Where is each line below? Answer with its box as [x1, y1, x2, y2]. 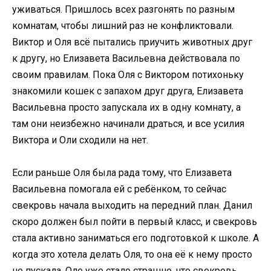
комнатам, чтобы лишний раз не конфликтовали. [12, 19, 233, 31]
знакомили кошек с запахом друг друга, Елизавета [12, 85, 243, 97]
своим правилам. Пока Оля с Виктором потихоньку [12, 68, 244, 80]
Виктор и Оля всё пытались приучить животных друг [12, 36, 252, 48]
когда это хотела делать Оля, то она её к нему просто [12, 248, 252, 260]
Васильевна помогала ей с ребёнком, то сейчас [12, 183, 226, 195]
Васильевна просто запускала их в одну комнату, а [12, 101, 241, 113]
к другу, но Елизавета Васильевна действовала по [12, 52, 240, 64]
